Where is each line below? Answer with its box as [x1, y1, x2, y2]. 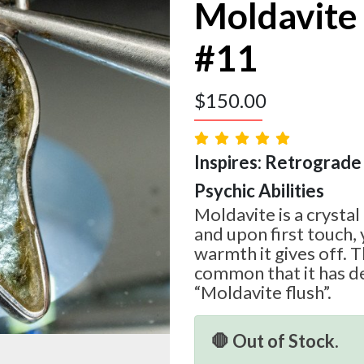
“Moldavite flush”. [194, 281, 331, 304]
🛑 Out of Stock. [211, 330, 339, 353]
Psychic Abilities [194, 180, 324, 202]
